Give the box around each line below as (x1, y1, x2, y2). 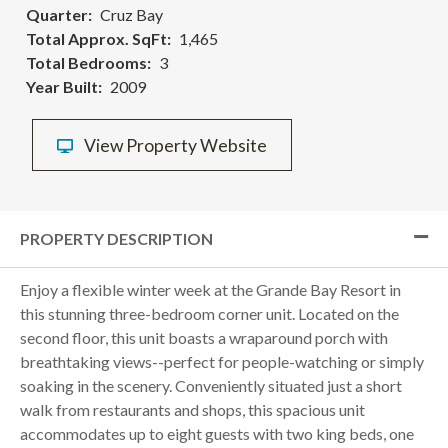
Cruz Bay (100, 4, 163, 24)
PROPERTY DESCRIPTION (20, 228, 213, 248)
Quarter (26, 4, 88, 24)
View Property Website (81, 134, 267, 156)
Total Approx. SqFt (26, 28, 167, 48)
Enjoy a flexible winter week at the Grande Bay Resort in (20, 279, 401, 299)
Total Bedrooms (26, 52, 147, 72)
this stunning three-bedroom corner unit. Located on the (20, 303, 399, 323)
